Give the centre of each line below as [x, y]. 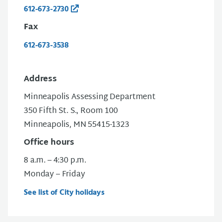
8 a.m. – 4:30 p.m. [55, 161]
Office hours [49, 143]
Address [40, 80]
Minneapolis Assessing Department [90, 97]
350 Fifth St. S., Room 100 [71, 111]
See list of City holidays [64, 193]
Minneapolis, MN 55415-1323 [77, 125]
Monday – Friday [55, 175]
